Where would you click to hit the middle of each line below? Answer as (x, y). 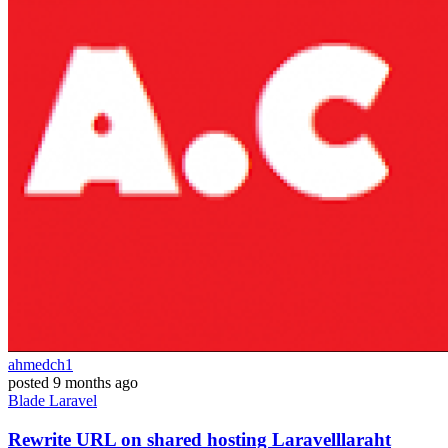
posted (28, 383)
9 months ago (95, 383)
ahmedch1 (40, 365)
